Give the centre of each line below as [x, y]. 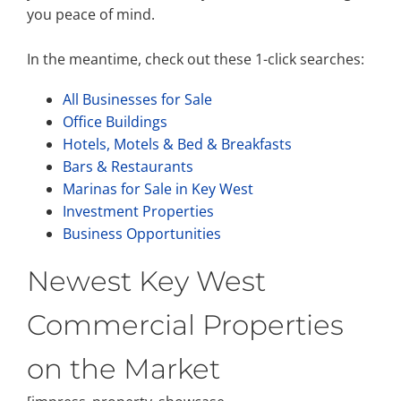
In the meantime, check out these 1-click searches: [196, 59]
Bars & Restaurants [128, 166]
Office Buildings [115, 122]
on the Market [124, 369]
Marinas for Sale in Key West [158, 189]
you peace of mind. [91, 14]
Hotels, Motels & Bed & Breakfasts [177, 144]
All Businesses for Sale [137, 99]
